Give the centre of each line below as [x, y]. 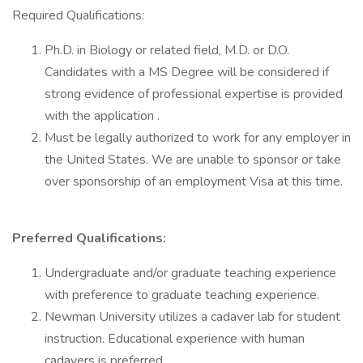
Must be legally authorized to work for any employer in [198, 138]
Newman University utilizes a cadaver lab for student [192, 317]
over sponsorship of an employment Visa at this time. [194, 181]
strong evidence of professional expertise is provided [194, 94]
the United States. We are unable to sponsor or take [193, 160]
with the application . [102, 116]
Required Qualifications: [78, 15]
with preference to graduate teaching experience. [182, 295]
